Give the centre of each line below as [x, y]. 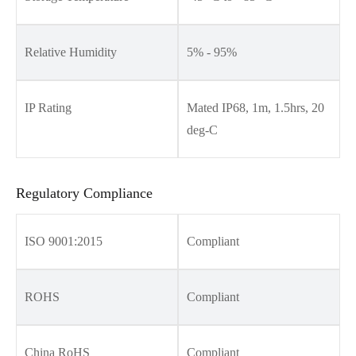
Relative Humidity [71, 52]
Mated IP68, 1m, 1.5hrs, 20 [255, 107]
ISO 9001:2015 [64, 241]
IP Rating [48, 107]
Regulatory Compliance [84, 193]
